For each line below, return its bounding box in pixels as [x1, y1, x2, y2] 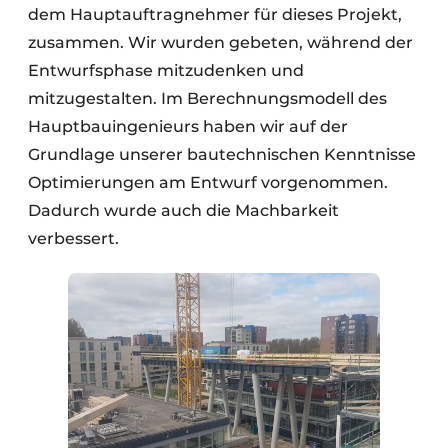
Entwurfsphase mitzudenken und [28, 61, 304, 80]
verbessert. [28, 229, 119, 248]
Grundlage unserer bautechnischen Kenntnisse [28, 145, 416, 164]
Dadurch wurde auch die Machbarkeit [28, 201, 339, 220]
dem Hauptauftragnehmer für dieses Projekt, [28, 5, 402, 24]
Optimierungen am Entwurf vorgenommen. [28, 173, 388, 192]
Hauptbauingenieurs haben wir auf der [28, 117, 348, 136]
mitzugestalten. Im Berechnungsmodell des [28, 89, 387, 108]
